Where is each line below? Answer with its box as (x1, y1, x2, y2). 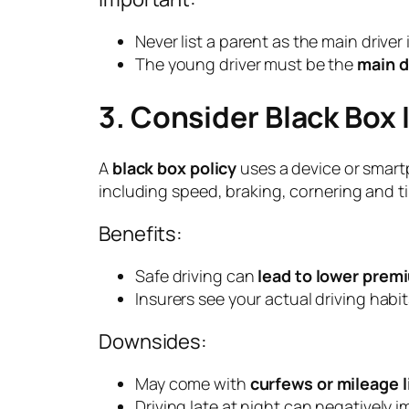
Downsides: (99, 328, 207, 356)
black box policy (111, 157, 237, 180)
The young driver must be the (135, 53, 358, 76)
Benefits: (99, 220, 184, 248)
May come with (135, 372, 250, 395)
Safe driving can (135, 265, 258, 288)
